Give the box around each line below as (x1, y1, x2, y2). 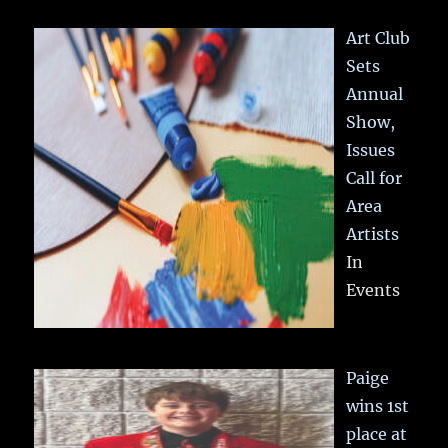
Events (346, 279, 401, 300)
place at (346, 424, 408, 445)
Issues (346, 139, 396, 160)
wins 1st (346, 396, 410, 417)
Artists (346, 223, 400, 244)
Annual (346, 83, 404, 104)
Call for (346, 167, 403, 188)
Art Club (346, 27, 411, 48)
